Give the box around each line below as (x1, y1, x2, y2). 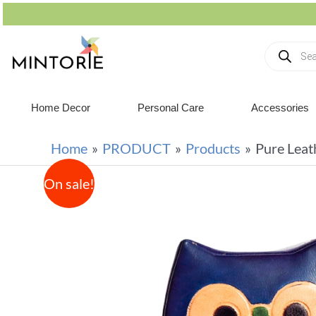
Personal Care (137, 102, 204, 114)
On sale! (44, 175, 95, 192)
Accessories (251, 102, 310, 114)
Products (186, 140, 241, 157)
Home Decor (30, 102, 90, 114)
